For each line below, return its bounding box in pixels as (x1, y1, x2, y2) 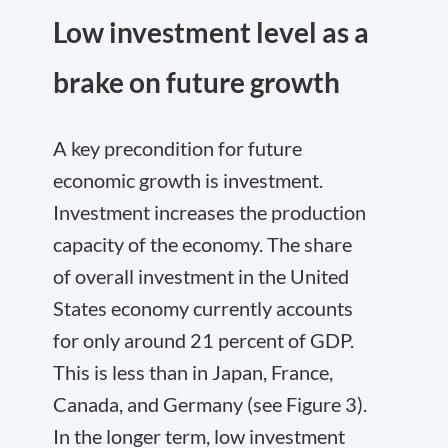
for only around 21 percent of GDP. (53, 328, 354, 352)
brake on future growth (53, 65, 340, 99)
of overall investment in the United (53, 264, 349, 288)
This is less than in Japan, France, (53, 360, 333, 384)
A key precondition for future (53, 136, 302, 160)
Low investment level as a (53, 15, 369, 49)
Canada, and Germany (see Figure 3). (53, 392, 367, 416)
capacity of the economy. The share (53, 232, 352, 256)
